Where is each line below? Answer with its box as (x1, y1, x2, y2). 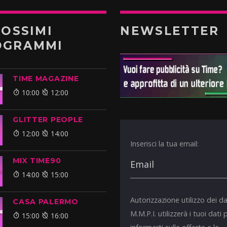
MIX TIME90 (13, 156, 61, 166)
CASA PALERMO (13, 197, 79, 207)
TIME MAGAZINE (13, 74, 79, 84)
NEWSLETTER (120, 24, 219, 39)
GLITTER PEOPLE (13, 115, 84, 125)
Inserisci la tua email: (130, 138, 199, 148)
